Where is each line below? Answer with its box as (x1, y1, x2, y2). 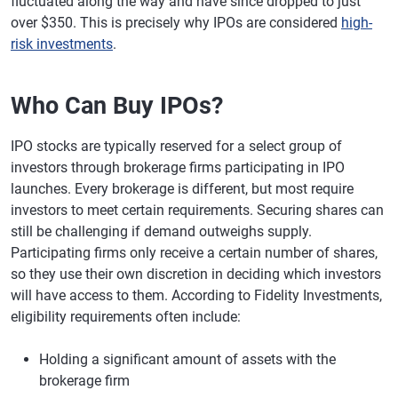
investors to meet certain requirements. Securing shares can (11, 202, 384, 219)
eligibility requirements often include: (11, 308, 241, 325)
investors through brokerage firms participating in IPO (11, 159, 345, 176)
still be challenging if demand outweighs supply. (11, 223, 312, 240)
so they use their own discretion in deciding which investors (11, 266, 381, 283)
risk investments (11, 36, 113, 52)
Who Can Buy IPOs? (11, 92, 223, 120)
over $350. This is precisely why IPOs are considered (11, 14, 341, 31)
